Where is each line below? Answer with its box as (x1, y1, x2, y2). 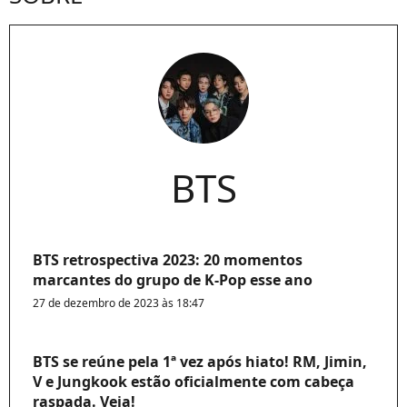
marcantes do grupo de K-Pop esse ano (33, 269, 313, 290)
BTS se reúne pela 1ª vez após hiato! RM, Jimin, (33, 351, 367, 372)
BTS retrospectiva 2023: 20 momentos (33, 249, 303, 270)
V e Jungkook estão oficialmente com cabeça (33, 371, 354, 392)
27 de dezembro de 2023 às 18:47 (33, 294, 204, 311)
